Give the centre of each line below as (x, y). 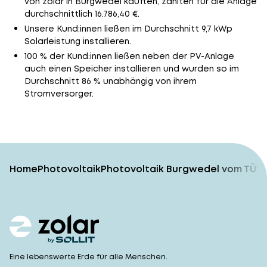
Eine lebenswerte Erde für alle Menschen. (89, 256)
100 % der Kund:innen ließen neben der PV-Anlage (129, 56)
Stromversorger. (59, 94)
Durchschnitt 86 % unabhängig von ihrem (110, 81)
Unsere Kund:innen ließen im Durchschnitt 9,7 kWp (128, 29)
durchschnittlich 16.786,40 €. (82, 14)
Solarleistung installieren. (77, 41)
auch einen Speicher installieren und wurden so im (131, 69)
